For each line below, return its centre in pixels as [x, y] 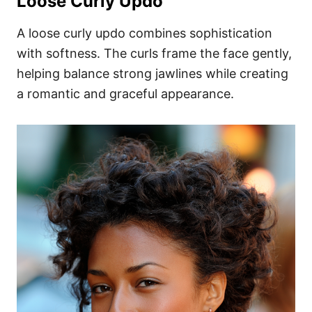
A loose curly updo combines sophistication [145, 33]
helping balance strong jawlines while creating [153, 73]
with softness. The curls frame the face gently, [154, 53]
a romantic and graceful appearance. [125, 93]
